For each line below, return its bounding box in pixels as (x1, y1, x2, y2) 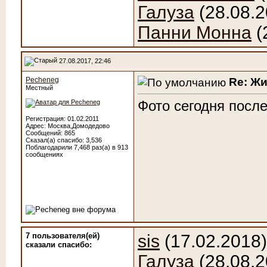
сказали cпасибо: (26, 240, 92, 249)
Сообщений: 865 (26, 129, 75, 136)
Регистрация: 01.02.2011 (26, 115, 99, 122)
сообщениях (26, 151, 63, 158)
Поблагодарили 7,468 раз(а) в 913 (26, 144, 128, 151)
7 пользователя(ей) (26, 231, 100, 240)
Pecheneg (26, 76, 59, 84)
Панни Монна (138, 23, 252, 42)
